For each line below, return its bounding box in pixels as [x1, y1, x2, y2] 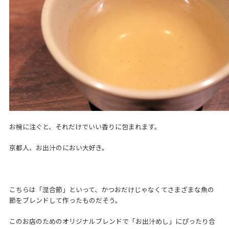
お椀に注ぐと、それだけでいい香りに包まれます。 [9, 122, 161, 132]
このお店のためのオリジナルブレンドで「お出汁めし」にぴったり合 [9, 216, 215, 226]
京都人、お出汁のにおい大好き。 [9, 143, 108, 153]
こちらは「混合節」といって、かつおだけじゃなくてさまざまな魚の [9, 185, 214, 195]
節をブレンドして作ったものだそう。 [9, 195, 122, 205]
